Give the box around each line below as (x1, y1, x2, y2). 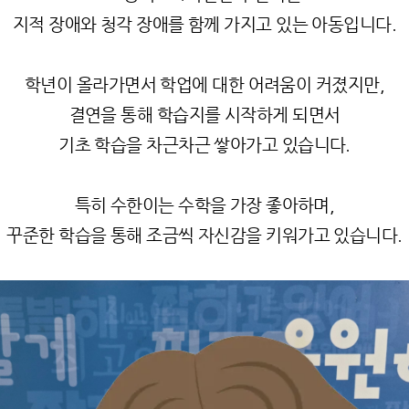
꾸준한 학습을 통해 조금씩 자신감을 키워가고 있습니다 (6, 225, 398, 245)
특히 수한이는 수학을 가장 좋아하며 (74, 195, 330, 215)
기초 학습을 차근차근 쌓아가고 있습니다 (58, 135, 346, 154)
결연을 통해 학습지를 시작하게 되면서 (68, 105, 341, 124)
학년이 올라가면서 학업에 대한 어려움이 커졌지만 (25, 75, 380, 94)
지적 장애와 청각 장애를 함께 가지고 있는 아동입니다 (12, 15, 392, 34)
